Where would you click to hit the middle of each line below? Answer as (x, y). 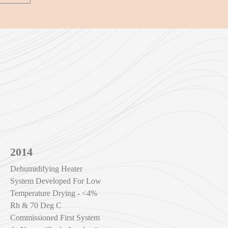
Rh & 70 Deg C (36, 206)
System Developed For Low (55, 181)
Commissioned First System (55, 218)
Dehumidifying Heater (46, 169)
